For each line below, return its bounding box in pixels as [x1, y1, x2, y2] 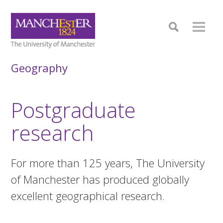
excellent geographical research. [11, 188, 165, 203]
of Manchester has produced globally [11, 171, 190, 187]
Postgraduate [11, 96, 136, 124]
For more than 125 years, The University [11, 155, 205, 170]
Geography [11, 60, 68, 75]
